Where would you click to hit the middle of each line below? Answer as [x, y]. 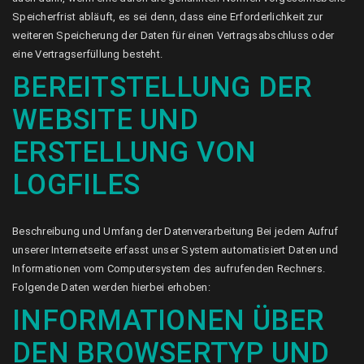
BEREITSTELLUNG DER [162, 87]
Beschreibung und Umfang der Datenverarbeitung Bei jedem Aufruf [175, 231]
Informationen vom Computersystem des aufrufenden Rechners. [169, 269]
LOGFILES [76, 185]
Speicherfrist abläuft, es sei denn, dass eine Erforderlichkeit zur [168, 17]
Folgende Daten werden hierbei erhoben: [111, 287]
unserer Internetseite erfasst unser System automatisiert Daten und [175, 250]
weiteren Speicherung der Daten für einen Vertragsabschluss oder [173, 35]
